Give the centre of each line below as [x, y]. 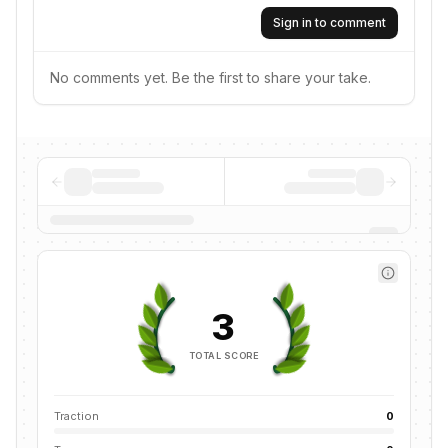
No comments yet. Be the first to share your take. [210, 77]
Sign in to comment [329, 22]
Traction [76, 416]
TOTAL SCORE [224, 355]
